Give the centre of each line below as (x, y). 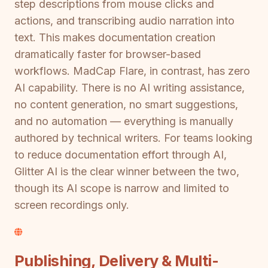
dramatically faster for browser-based (108, 54)
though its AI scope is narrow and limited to (122, 188)
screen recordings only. (72, 205)
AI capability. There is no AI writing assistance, (130, 88)
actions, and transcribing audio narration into (124, 21)
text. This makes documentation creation (115, 38)
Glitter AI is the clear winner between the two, (127, 172)
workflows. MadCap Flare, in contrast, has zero (132, 71)
